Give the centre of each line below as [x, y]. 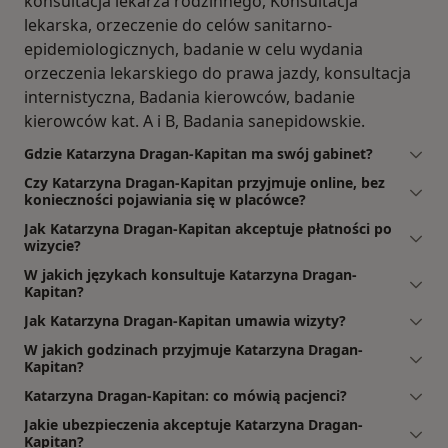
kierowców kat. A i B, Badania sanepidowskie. [194, 120]
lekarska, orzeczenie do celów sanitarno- [178, 24]
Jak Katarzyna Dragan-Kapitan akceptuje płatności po [208, 228]
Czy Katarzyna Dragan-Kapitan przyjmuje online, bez [204, 182]
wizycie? [52, 245]
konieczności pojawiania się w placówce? [165, 199]
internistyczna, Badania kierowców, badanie [189, 96]
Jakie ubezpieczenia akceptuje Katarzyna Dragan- [193, 424]
